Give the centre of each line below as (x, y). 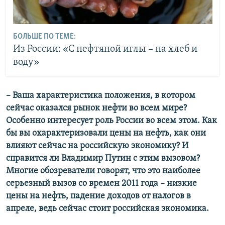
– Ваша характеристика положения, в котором (101, 95)
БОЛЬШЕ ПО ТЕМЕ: (44, 37)
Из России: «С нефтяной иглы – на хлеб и (105, 49)
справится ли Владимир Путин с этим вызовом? (103, 158)
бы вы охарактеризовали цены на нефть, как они (106, 133)
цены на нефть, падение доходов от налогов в (98, 196)
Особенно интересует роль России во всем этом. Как (111, 121)
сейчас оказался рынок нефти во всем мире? (96, 108)
